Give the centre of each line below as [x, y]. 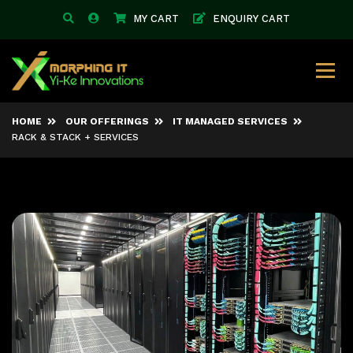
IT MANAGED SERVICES [230, 122]
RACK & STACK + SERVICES [75, 138]
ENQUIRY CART [251, 19]
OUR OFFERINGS [107, 122]
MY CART [156, 19]
